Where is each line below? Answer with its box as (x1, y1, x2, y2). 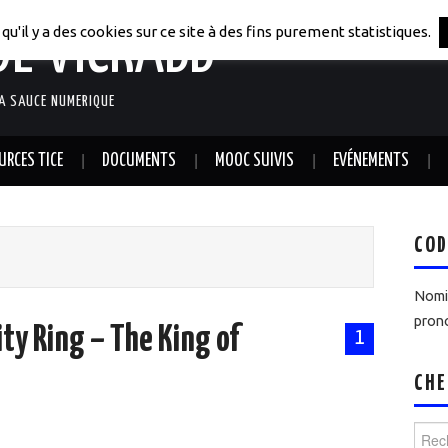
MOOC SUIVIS (215, 152, 294, 170)
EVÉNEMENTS (333, 152, 409, 170)
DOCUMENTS (102, 152, 176, 170)
